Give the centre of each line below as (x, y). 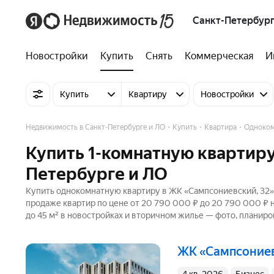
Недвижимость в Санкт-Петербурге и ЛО (95, 127)
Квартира (220, 127)
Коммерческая (219, 56)
